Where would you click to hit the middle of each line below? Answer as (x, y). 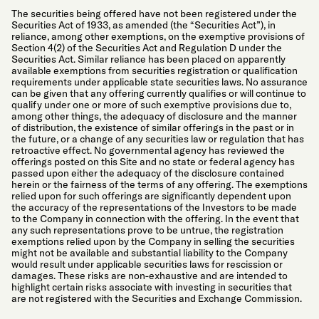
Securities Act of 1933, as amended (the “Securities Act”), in (143, 25)
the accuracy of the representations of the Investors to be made (154, 208)
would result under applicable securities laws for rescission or (147, 265)
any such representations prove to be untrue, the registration (147, 230)
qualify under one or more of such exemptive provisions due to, (151, 105)
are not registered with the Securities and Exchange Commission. (157, 299)
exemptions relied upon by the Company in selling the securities (153, 242)
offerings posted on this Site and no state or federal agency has (153, 162)
